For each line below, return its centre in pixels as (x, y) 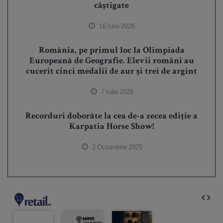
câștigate (111, 6)
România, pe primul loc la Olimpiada (111, 51)
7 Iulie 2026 (116, 92)
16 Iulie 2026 (116, 26)
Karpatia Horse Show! (111, 127)
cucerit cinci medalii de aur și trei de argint (111, 71)
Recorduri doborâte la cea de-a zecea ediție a (111, 116)
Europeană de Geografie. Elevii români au (111, 61)
